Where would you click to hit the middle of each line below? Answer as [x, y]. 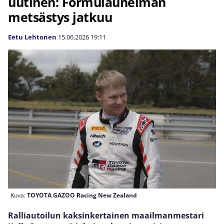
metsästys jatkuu [60, 17]
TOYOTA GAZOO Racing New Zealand [82, 195]
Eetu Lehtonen [32, 37]
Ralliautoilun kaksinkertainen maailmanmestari [106, 215]
